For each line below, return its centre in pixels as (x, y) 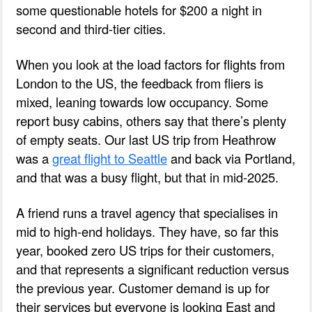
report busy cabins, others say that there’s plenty (151, 120)
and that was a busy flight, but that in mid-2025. (148, 177)
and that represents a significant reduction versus (153, 268)
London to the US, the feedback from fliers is (140, 83)
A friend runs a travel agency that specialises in (147, 212)
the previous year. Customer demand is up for (143, 287)
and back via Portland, (232, 158)
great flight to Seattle (110, 158)
